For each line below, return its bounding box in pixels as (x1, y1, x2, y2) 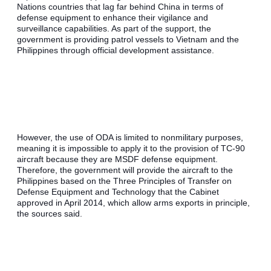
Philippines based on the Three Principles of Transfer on (17, 176, 232, 186)
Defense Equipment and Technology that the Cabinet (17, 187, 219, 197)
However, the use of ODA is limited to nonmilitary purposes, (17, 132, 243, 143)
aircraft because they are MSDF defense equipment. (17, 154, 218, 165)
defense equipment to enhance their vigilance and (17, 13, 208, 23)
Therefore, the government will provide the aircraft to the (17, 165, 233, 175)
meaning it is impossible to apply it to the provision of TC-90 (17, 143, 245, 154)
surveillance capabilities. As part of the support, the (17, 24, 211, 34)
